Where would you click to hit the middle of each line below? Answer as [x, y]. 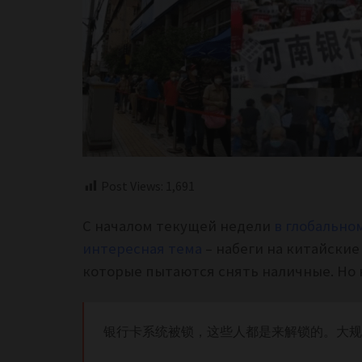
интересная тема [142, 249]
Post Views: [132, 186]
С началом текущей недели [177, 226]
